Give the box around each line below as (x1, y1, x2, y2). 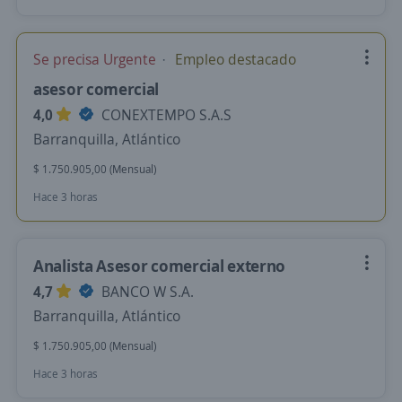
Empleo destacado (171, 49, 296, 69)
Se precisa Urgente (33, 49, 160, 69)
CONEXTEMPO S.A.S (98, 105, 232, 125)
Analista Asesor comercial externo (33, 255, 286, 276)
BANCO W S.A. (98, 282, 194, 301)
